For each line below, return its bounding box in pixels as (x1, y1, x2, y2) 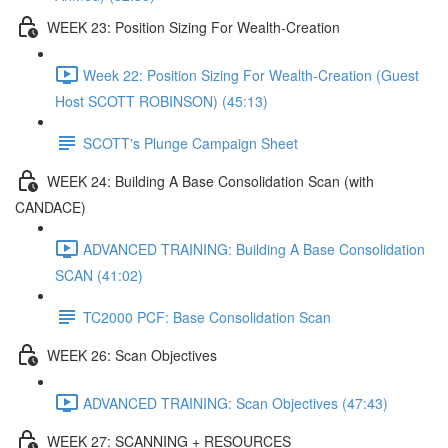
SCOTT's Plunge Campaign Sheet (83, 132, 298, 153)
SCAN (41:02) (55, 265, 143, 285)
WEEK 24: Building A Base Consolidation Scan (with (47, 170, 374, 191)
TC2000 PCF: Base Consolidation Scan (83, 306, 331, 327)
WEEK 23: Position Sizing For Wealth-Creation (47, 16, 340, 37)
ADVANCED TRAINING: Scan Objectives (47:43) (83, 392, 388, 413)
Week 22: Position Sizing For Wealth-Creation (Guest (83, 64, 419, 85)
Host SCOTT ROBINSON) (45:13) (55, 91, 268, 111)
